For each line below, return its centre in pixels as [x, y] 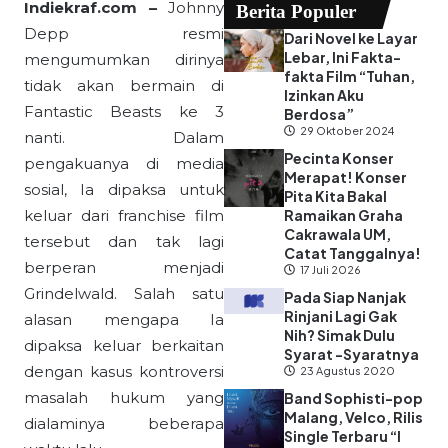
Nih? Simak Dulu [339, 335]
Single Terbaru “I [342, 436]
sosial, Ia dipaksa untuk [124, 190]
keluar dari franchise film [124, 216]
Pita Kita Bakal [335, 196]
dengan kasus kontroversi [124, 372]
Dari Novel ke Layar [351, 38]
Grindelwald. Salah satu [124, 294]
